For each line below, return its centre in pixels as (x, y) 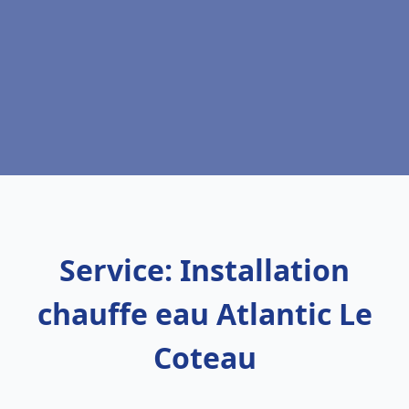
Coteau (204, 357)
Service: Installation (204, 270)
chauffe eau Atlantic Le (204, 314)
